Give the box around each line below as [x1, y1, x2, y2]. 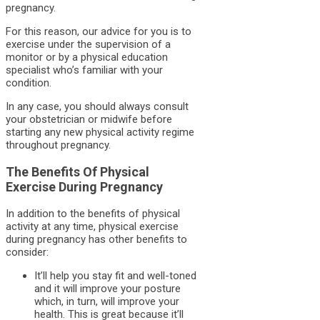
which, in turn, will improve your [34, 294, 179, 308]
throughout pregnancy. [6, 138, 111, 151]
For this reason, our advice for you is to [6, 24, 191, 38]
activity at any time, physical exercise [6, 219, 179, 233]
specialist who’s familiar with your [6, 63, 163, 76]
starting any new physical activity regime [6, 125, 194, 139]
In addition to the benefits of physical [6, 206, 180, 220]
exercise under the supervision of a [6, 37, 171, 51]
